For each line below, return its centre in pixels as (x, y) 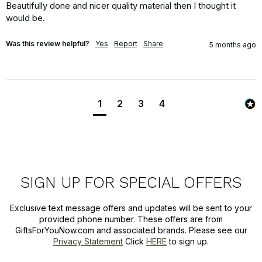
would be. (25, 18)
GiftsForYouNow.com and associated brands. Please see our (131, 230)
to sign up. (188, 241)
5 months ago (233, 45)
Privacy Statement (88, 241)
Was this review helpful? (47, 44)
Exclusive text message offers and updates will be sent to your (131, 208)
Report (125, 44)
